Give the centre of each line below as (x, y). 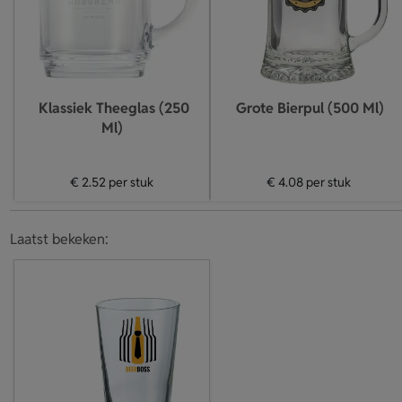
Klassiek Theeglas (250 (114, 108)
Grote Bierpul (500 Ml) (310, 108)
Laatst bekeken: (59, 239)
